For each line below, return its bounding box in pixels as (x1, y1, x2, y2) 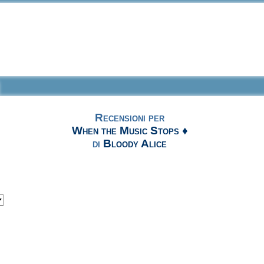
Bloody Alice (103, 137, 167, 150)
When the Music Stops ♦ (71, 124, 188, 137)
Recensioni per (95, 111, 165, 124)
